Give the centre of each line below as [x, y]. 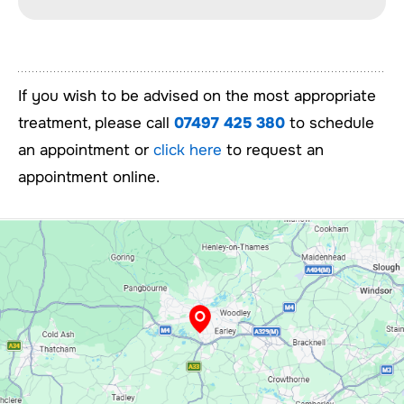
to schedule [330, 123]
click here [188, 150]
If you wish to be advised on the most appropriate [197, 96]
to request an [273, 150]
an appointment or [86, 150]
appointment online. [89, 177]
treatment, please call [96, 123]
